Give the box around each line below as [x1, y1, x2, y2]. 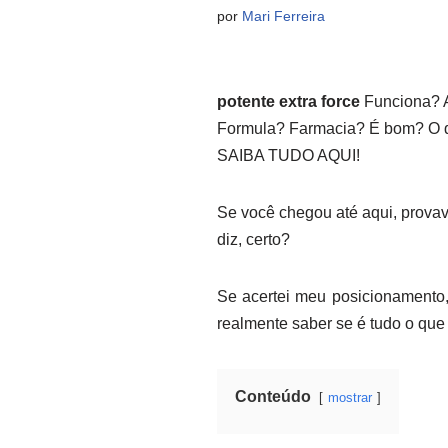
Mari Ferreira [241, 8, 325, 24]
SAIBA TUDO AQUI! [216, 147, 360, 164]
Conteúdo [234, 388, 311, 405]
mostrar [327, 390, 372, 405]
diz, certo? [216, 231, 290, 248]
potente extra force [216, 93, 360, 110]
